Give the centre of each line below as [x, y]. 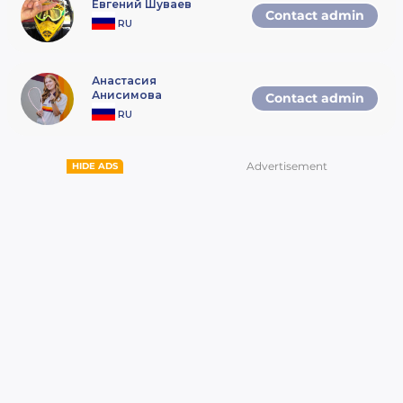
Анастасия [124, 80]
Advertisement [287, 166]
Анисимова [126, 94]
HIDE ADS [95, 166]
